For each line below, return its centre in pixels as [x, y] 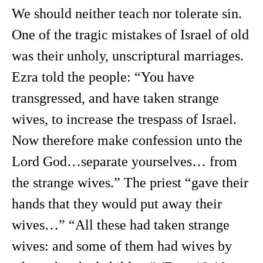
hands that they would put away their [117, 204]
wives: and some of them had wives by [122, 246]
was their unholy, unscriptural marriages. [128, 56]
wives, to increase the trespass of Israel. [124, 119]
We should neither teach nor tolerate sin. [127, 14]
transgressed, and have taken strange [115, 98]
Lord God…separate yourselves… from [124, 161]
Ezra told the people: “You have [103, 77]
